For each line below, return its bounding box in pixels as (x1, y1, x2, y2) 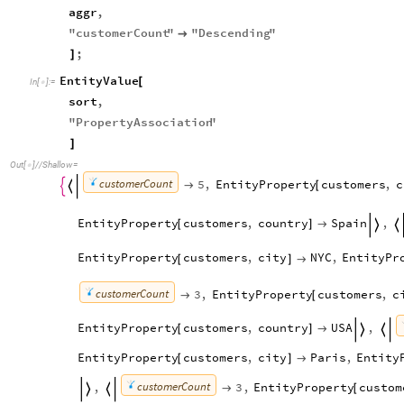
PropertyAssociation (75, 114, 213, 130)
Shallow (41, 160, 72, 170)
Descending (197, 24, 271, 41)
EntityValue (60, 72, 139, 88)
